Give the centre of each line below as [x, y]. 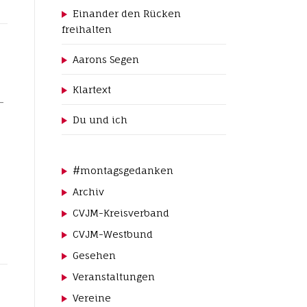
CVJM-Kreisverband [121, 213]
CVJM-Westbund [113, 234]
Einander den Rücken [127, 13]
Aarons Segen [106, 59]
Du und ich [100, 120]
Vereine [92, 298]
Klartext [92, 89]
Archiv [89, 192]
